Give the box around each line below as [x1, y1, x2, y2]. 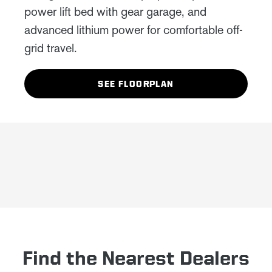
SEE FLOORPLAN [98, 78, 174, 90]
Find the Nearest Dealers [22, 248, 250, 269]
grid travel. [24, 41, 77, 56]
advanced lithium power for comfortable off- [24, 22, 243, 38]
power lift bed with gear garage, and [24, 4, 206, 19]
